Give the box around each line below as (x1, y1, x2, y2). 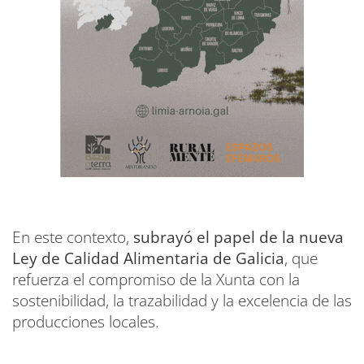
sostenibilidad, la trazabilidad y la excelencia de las (12, 290, 352, 311)
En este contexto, (12, 227, 133, 248)
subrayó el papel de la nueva (133, 227, 344, 248)
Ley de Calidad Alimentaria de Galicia (12, 248, 284, 269)
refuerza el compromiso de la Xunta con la (12, 269, 300, 290)
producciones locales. (12, 311, 159, 332)
